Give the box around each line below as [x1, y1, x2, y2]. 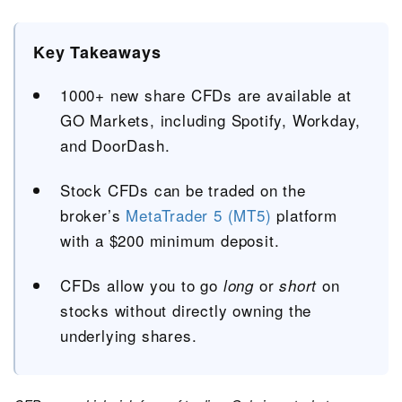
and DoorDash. [60, 134, 170, 156]
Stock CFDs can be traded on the [60, 179, 306, 201]
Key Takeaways [33, 40, 162, 64]
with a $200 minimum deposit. [60, 229, 280, 251]
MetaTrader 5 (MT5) [126, 204, 272, 226]
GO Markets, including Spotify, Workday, [60, 109, 362, 131]
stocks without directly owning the [60, 299, 312, 321]
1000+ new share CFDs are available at [60, 83, 352, 106]
